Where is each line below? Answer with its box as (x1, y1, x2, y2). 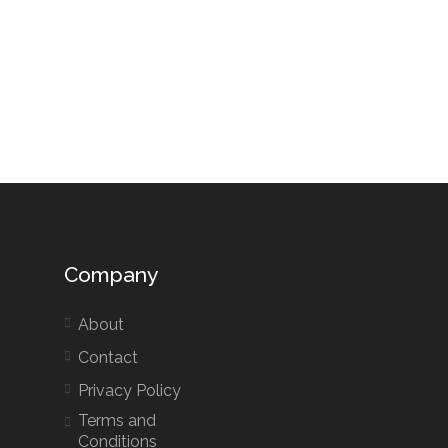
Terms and (77, 411, 156, 431)
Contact (77, 348, 138, 368)
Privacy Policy (77, 381, 181, 401)
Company (63, 262, 158, 288)
